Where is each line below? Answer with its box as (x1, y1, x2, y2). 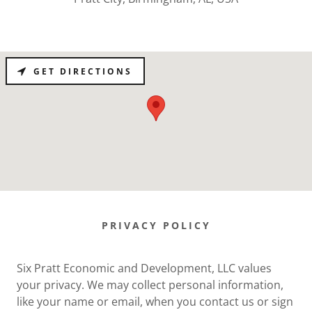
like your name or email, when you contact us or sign (17, 294, 293, 309)
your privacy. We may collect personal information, (17, 277, 283, 292)
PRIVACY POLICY (101, 219, 211, 232)
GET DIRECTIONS (33, 65, 132, 77)
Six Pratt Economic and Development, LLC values (17, 260, 272, 276)
